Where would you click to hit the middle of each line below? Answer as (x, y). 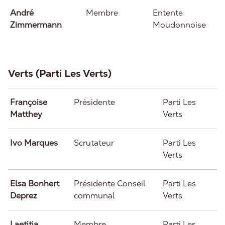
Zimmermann (36, 25)
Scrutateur (94, 143)
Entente (168, 13)
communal (94, 196)
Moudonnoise (179, 25)
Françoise (29, 102)
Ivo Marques (34, 143)
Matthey (26, 114)
